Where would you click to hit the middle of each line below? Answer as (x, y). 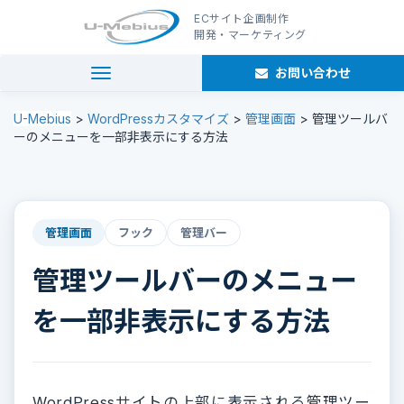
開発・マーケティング (250, 35)
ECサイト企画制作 (242, 18)
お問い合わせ (312, 73)
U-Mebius (42, 119)
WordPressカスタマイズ (158, 119)
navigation (131, 74)
